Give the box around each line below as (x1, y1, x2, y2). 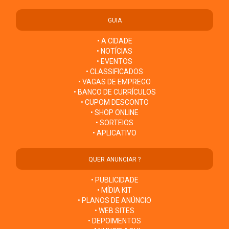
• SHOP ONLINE (90, 108, 139, 117)
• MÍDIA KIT (97, 186, 132, 195)
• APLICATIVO (93, 129, 136, 138)
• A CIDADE (97, 37, 132, 45)
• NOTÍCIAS (97, 47, 132, 56)
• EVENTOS (97, 57, 132, 66)
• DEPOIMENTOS (88, 217, 141, 225)
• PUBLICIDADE (90, 176, 139, 185)
